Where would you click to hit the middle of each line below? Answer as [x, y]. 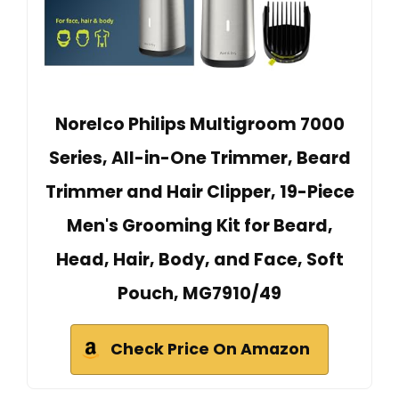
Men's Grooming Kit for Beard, [199, 225]
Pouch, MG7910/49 [199, 293]
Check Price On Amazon [210, 349]
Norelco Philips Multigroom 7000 [199, 124]
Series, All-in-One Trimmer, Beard [199, 158]
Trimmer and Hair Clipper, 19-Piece [199, 191]
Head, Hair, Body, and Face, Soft [199, 259]
